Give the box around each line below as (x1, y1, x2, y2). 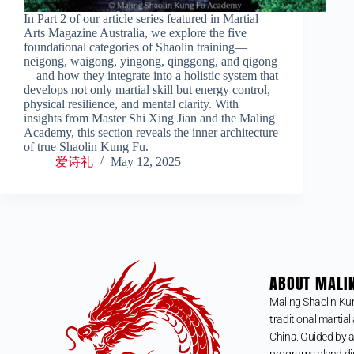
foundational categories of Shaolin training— (24, 40, 247, 54)
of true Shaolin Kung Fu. (24, 139, 149, 153)
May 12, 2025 (111, 154, 181, 168)
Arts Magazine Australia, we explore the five (24, 25, 247, 40)
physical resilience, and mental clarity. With (24, 96, 239, 111)
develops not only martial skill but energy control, (24, 82, 270, 96)
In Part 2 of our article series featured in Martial (24, 11, 258, 25)
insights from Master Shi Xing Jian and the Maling (24, 111, 275, 125)
